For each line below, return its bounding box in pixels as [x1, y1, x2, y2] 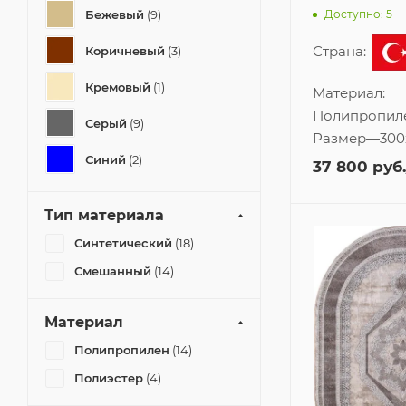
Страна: [313, 43, 370, 61]
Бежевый [85, 6, 144, 22]
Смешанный [74, 264, 151, 278]
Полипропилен [74, 343, 169, 357]
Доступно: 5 [324, 6, 392, 21]
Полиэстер [74, 371, 143, 385]
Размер [313, 130, 366, 148]
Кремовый [85, 79, 150, 94]
